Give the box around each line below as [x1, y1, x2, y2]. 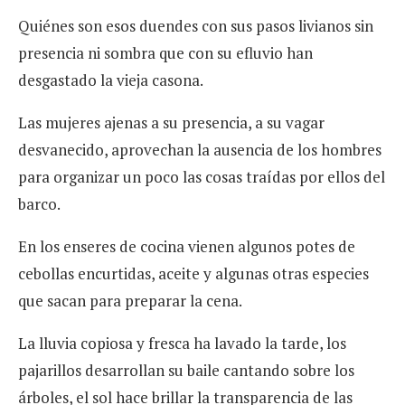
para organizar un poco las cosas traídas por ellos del [18, 166, 385, 188]
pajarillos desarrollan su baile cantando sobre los [18, 360, 354, 381]
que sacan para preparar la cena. [18, 290, 242, 312]
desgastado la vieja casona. [18, 70, 203, 91]
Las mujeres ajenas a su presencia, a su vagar [18, 112, 325, 134]
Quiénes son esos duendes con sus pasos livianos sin [18, 15, 373, 37]
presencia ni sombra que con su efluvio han [18, 42, 313, 64]
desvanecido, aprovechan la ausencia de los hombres [18, 139, 381, 161]
